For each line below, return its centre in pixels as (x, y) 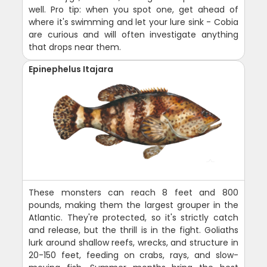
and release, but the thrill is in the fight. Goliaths (133, 230)
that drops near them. (75, 47)
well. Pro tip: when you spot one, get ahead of (133, 9)
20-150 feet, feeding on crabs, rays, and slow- (133, 255)
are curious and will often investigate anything (133, 34)
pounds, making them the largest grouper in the (133, 205)
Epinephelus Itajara (71, 69)
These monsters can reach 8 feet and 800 (133, 192)
